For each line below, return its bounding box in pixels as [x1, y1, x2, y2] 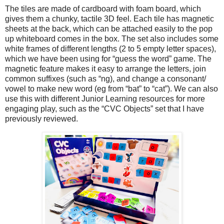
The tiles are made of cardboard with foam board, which [5, 4, 201, 13]
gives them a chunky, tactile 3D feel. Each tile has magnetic [5, 14, 214, 23]
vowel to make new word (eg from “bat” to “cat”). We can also [5, 84, 218, 93]
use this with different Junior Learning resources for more [5, 94, 205, 103]
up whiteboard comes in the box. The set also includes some [5, 34, 218, 43]
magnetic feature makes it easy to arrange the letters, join [5, 64, 206, 73]
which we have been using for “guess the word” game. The [5, 54, 211, 63]
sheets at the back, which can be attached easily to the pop [5, 24, 212, 33]
